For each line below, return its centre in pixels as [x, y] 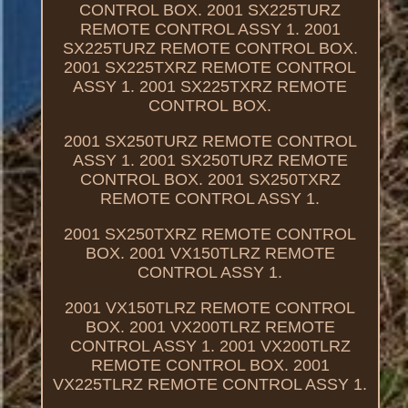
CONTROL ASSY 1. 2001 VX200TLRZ [210, 346]
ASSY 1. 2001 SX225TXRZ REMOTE [210, 86]
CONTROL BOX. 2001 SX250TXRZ [210, 179]
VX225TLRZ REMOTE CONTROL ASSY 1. [210, 384]
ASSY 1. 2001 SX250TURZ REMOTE [210, 160]
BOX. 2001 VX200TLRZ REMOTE [210, 326]
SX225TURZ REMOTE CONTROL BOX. [210, 48]
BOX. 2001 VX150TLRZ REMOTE [210, 253]
